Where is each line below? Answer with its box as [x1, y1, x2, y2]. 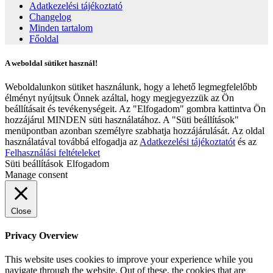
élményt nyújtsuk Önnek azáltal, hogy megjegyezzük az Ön [5, 92, 234, 103]
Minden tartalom [29, 23, 93, 34]
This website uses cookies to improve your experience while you [5, 254, 253, 265]
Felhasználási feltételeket [5, 147, 100, 158]
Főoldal [29, 34, 58, 44]
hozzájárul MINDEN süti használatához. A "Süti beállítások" [5, 114, 239, 125]
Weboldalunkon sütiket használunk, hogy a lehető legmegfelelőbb [5, 81, 257, 92]
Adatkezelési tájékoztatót [140, 136, 235, 147]
